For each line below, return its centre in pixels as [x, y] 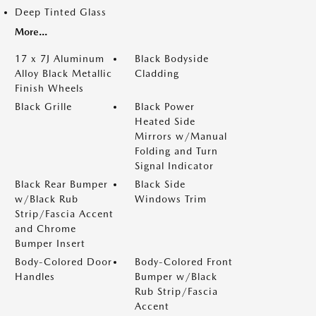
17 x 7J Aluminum [60, 59]
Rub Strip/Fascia [176, 291]
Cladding [157, 73]
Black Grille [43, 107]
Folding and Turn [176, 151]
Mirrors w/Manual [181, 136]
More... [31, 32]
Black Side [160, 184]
